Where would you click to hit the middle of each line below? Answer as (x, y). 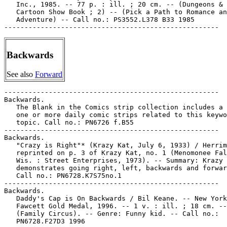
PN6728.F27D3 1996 (45, 221)
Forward (49, 74)
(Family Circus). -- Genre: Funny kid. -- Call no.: (111, 214)
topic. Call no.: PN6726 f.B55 (69, 122)
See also (21, 74)
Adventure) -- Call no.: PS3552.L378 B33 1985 (99, 20)
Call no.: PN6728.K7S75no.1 (63, 176)
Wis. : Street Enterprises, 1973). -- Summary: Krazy (113, 160)
